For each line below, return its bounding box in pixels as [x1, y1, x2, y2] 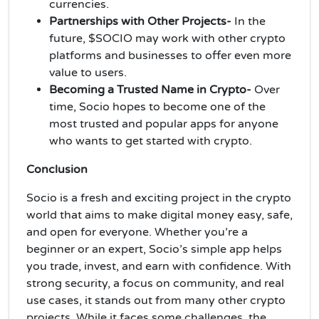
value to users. [49, 65, 127, 80]
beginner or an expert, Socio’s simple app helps [26, 241, 282, 256]
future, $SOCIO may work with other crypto [49, 31, 286, 46]
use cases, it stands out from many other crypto [26, 293, 286, 308]
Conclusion [26, 162, 88, 177]
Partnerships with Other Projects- [49, 14, 234, 28]
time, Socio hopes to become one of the [49, 99, 266, 114]
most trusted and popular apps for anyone [49, 116, 278, 131]
